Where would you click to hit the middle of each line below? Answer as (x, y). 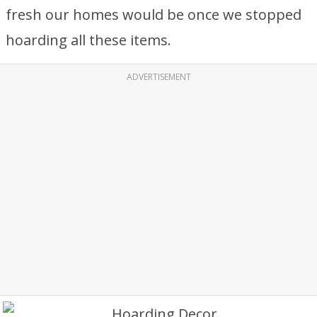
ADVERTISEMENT (158, 77)
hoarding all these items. (88, 40)
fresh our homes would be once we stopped (154, 15)
